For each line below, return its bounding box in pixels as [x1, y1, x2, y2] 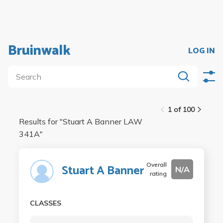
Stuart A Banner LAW [62, 116, 142, 126]
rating [150, 170, 167, 177]
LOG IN [188, 44, 215, 58]
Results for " [18, 116, 63, 126]
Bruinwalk [8, 39, 71, 62]
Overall [146, 161, 167, 168]
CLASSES [29, 199, 61, 208]
